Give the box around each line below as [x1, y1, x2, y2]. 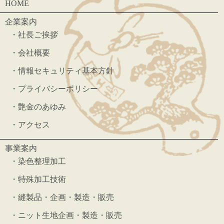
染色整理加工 [18, 157, 66, 166]
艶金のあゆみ [18, 102, 66, 111]
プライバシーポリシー [18, 84, 98, 93]
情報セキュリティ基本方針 [18, 66, 114, 75]
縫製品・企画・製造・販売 [18, 193, 114, 202]
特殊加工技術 [18, 175, 66, 184]
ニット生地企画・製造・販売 [18, 211, 122, 220]
